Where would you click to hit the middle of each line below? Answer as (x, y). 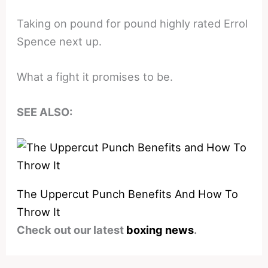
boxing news (160, 230)
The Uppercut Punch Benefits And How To (128, 194)
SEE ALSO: (45, 112)
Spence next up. (60, 41)
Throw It (39, 212)
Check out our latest (72, 230)
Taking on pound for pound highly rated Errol (133, 23)
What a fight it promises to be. (95, 76)
